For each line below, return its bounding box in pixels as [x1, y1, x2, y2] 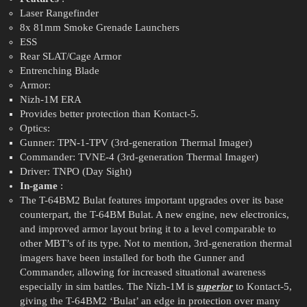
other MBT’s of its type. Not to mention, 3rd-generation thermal [19, 238, 292, 249]
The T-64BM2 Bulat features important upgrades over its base [19, 195, 284, 206]
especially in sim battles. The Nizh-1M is [19, 281, 197, 293]
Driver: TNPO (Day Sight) [19, 166, 132, 177]
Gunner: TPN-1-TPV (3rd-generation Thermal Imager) [19, 137, 252, 149]
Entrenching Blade [19, 65, 99, 77]
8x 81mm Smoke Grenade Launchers [19, 22, 180, 34]
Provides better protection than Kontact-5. [19, 108, 199, 120]
